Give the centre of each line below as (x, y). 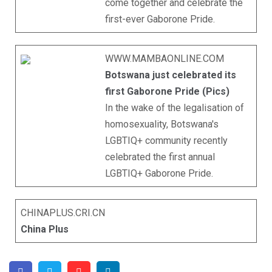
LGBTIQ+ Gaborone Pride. (159, 173)
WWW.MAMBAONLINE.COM (164, 59)
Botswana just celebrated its (170, 75)
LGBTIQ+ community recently (166, 141)
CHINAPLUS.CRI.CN (63, 213)
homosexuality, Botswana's (161, 124)
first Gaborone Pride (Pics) (167, 91)
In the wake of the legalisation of (174, 108)
